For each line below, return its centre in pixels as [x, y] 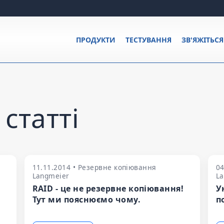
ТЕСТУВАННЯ [148, 40]
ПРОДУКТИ [95, 40]
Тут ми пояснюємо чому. [86, 199]
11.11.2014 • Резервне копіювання [94, 167]
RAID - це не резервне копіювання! [108, 188]
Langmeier [51, 176]
